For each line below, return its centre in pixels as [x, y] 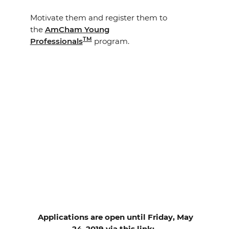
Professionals [56, 41]
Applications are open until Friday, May [114, 217]
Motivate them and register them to [98, 18]
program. [110, 41]
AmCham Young [77, 29]
